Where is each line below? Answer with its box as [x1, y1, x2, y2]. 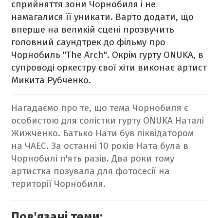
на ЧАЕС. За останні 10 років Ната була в [11, 140, 188, 152]
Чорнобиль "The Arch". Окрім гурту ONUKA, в [11, 49, 203, 61]
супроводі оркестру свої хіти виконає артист [11, 62, 207, 73]
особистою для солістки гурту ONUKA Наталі [11, 115, 204, 127]
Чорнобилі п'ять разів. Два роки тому [11, 153, 174, 164]
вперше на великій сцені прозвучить [11, 24, 174, 36]
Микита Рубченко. [11, 74, 91, 86]
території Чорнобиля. [11, 178, 106, 190]
